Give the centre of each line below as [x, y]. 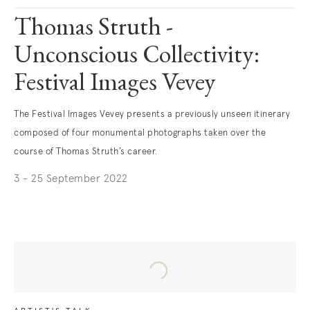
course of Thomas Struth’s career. [86, 152]
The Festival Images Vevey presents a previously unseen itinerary [152, 115]
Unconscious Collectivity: [137, 57]
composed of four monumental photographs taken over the [140, 133]
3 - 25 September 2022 [71, 179]
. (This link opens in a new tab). [90, 199]
